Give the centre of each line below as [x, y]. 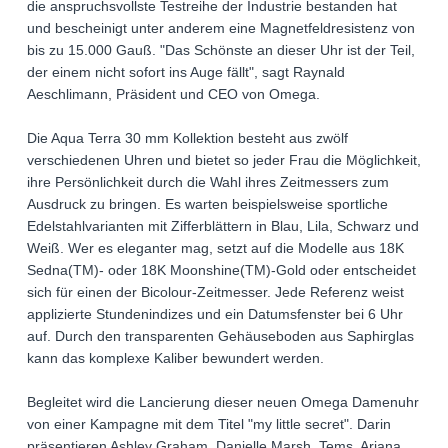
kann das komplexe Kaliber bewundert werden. [175, 357]
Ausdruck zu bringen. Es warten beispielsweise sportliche [207, 203]
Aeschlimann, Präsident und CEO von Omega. [173, 93]
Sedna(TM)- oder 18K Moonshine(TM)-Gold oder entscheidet [221, 269]
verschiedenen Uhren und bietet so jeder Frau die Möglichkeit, [224, 159]
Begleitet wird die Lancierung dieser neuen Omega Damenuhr [223, 401]
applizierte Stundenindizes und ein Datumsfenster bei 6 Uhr [215, 313]
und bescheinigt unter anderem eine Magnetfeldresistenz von [221, 27]
